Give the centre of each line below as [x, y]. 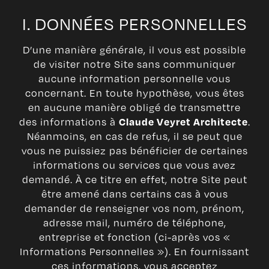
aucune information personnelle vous [134, 79]
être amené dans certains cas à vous [134, 194]
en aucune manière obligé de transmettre [134, 107]
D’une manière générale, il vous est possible [134, 50]
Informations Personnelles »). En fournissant [134, 252]
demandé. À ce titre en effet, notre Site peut [134, 180]
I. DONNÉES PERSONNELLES [134, 23]
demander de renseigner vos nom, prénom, [134, 208]
